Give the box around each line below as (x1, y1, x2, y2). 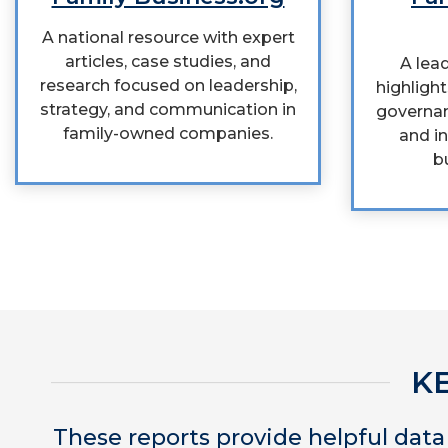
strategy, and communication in (40, 100, 296, 119)
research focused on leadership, (39, 76, 297, 95)
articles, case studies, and (65, 52, 271, 71)
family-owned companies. (63, 124, 273, 143)
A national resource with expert (41, 28, 295, 47)
